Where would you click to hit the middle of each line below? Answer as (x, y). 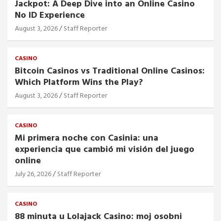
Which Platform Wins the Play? (79, 82)
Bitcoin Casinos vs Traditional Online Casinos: (110, 71)
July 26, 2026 (33, 174)
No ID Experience (50, 15)
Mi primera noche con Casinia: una (87, 138)
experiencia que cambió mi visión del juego (105, 149)
